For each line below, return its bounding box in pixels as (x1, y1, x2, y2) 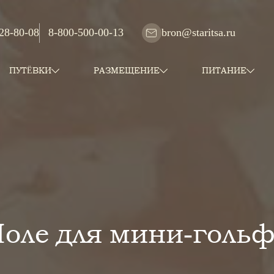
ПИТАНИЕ (202, 66, 246, 75)
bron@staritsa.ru (161, 26, 235, 39)
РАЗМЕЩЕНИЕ (94, 66, 160, 75)
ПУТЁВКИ (9, 66, 51, 75)
